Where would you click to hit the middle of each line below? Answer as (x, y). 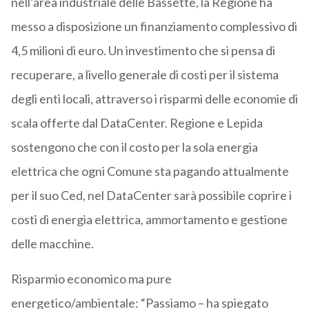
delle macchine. (52, 244)
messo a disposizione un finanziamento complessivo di (154, 27)
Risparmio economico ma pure (91, 279)
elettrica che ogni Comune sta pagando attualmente (150, 171)
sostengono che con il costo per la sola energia (134, 147)
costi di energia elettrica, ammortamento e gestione (149, 220)
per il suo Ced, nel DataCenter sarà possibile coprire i (151, 196)
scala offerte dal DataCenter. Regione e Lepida (137, 123)
